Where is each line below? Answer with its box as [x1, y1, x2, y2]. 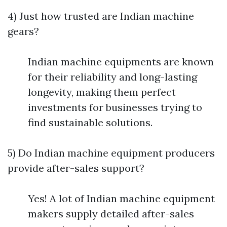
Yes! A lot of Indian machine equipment [28, 192, 215, 205]
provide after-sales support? [8, 162, 144, 175]
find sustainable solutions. [28, 116, 153, 129]
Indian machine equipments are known [28, 55, 214, 68]
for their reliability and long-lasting [28, 70, 197, 84]
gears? [8, 25, 39, 38]
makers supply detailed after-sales [28, 207, 194, 220]
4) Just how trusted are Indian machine [8, 10, 194, 23]
